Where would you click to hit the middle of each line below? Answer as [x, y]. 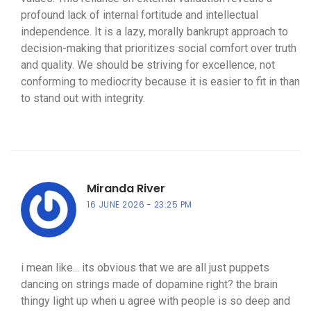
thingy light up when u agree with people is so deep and [155, 301]
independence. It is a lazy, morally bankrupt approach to [154, 32]
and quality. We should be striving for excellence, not [148, 65]
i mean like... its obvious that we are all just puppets [145, 268]
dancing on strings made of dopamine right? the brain [149, 285]
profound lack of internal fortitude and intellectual [140, 15]
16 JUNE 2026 [116, 205]
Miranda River [126, 189]
